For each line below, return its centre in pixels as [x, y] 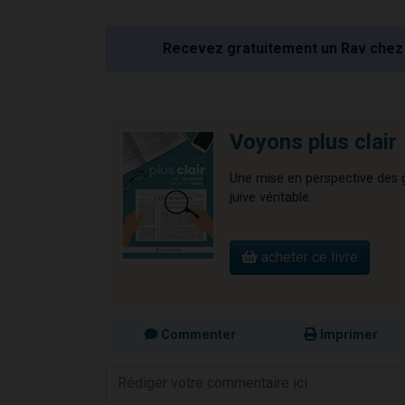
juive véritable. [273, 197]
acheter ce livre [308, 257]
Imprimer [347, 334]
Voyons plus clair [313, 141]
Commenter [196, 334]
